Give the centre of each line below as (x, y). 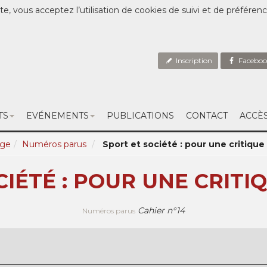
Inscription (193, 60)
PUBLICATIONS (140, 116)
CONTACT (207, 116)
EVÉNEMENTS (57, 116)
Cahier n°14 (161, 210)
